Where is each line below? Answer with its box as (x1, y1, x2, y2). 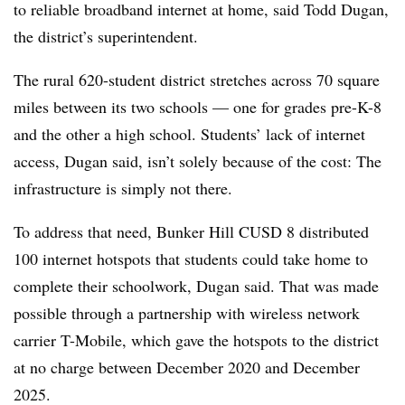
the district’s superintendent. (14, 25, 198, 47)
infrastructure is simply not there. (14, 177, 238, 199)
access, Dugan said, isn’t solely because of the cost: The (14, 150, 381, 172)
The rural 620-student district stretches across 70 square (14, 69, 380, 90)
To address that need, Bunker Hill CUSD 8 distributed (14, 221, 369, 242)
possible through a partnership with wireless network (14, 302, 360, 324)
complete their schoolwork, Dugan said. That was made (14, 275, 379, 297)
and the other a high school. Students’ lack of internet (14, 123, 365, 145)
